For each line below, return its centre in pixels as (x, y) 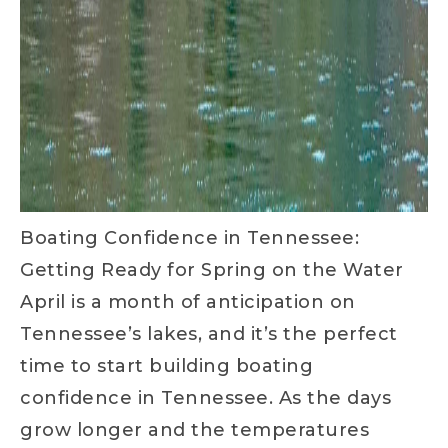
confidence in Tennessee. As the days (205, 398)
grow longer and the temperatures (194, 430)
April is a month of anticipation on (188, 302)
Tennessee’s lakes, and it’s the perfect (209, 334)
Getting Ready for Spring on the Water (212, 270)
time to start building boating (166, 366)
